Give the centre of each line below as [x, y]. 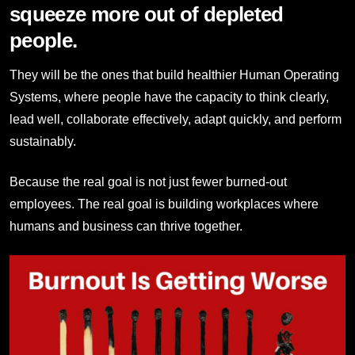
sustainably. [43, 142]
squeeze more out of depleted [147, 15]
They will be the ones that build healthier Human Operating [174, 75]
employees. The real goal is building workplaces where [164, 204]
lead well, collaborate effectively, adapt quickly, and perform [176, 120]
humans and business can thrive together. [126, 226]
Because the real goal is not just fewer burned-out [148, 181]
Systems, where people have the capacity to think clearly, [169, 97]
